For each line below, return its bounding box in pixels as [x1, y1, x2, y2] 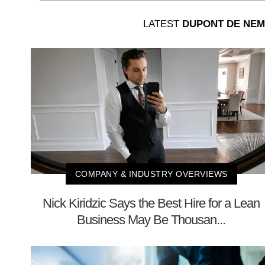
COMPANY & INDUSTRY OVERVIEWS [75, 169, 228, 179]
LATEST [143, 18, 182, 30]
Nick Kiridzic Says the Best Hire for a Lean [43, 196, 260, 211]
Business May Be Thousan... [77, 212, 225, 227]
